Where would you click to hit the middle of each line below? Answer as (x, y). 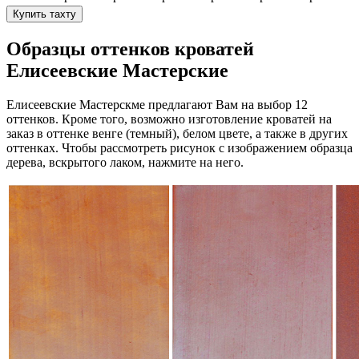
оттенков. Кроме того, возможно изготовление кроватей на (169, 119)
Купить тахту (44, 14)
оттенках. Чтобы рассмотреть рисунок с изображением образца (179, 148)
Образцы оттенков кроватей (130, 49)
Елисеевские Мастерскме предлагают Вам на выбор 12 (157, 105)
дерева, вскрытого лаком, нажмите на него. (125, 163)
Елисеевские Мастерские (117, 71)
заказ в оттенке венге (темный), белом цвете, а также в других (177, 134)
